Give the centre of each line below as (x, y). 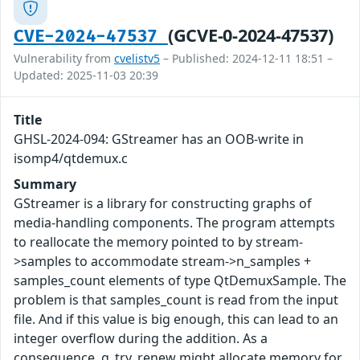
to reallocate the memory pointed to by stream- (158, 242)
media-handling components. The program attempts (174, 223)
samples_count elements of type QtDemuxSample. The (180, 281)
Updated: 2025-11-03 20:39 (86, 76)
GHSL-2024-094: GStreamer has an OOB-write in (159, 139)
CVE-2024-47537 (91, 37)
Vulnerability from (64, 59)
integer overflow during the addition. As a (141, 339)
